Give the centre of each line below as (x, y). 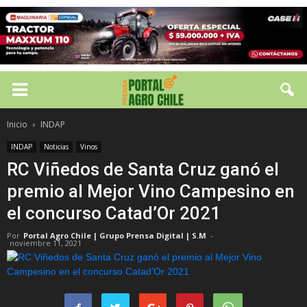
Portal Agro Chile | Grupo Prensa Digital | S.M (115, 235)
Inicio (17, 124)
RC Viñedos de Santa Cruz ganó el (143, 169)
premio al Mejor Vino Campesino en (151, 191)
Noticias (56, 147)
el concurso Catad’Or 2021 (114, 213)
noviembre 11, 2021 (46, 243)
